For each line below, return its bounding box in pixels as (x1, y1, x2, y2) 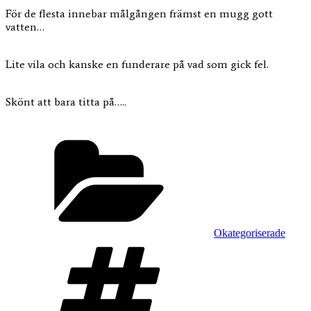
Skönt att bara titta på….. (6, 94, 126, 108)
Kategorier (213, 131, 260, 144)
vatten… (6, 19, 44, 33)
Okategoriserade (214, 226, 285, 239)
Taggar (213, 238, 244, 251)
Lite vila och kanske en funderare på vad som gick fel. (6, 57, 269, 71)
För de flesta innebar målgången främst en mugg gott (6, 6, 273, 20)
